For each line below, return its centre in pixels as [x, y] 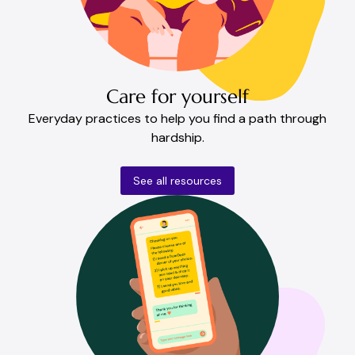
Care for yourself [177, 96]
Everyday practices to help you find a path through [177, 118]
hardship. [177, 137]
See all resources [177, 180]
